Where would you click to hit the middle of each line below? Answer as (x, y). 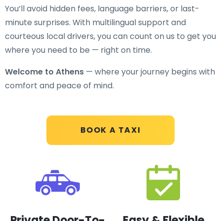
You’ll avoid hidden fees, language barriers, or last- (102, 9)
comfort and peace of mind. (59, 86)
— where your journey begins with (149, 72)
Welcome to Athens (44, 72)
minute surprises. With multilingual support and (95, 22)
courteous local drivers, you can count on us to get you (110, 36)
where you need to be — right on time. (78, 50)
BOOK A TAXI (110, 130)
